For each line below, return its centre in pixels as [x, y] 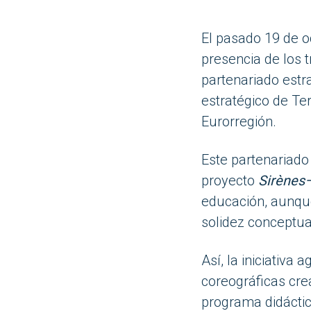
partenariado [240, 80]
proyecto [229, 180]
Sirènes [281, 180]
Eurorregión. [238, 121]
